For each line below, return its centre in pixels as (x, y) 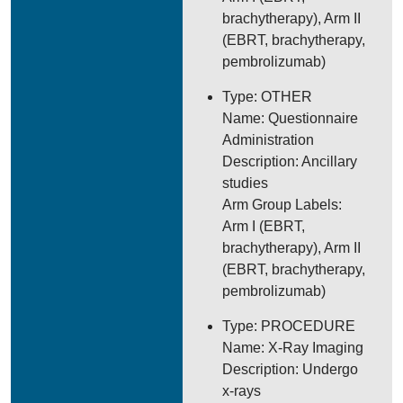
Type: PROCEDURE (289, 326)
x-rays (242, 391)
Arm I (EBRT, (264, 226)
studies (246, 183)
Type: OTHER (268, 97)
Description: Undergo (291, 369)
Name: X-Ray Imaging (293, 348)
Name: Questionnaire (291, 118)
